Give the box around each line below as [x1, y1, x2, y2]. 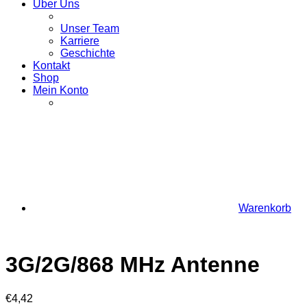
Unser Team [60, 23, 119, 34]
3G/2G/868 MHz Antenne [5, 252, 260, 278]
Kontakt [33, 60, 70, 71]
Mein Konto [33, 84, 88, 96]
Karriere [60, 35, 99, 47]
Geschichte [60, 47, 115, 59]
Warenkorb [238, 202, 291, 214]
